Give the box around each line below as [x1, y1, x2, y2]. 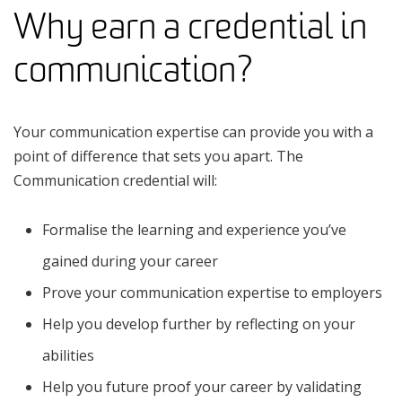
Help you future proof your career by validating [42, 376, 362, 397]
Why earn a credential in [13, 4, 367, 49]
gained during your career [42, 250, 218, 271]
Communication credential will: [13, 170, 217, 190]
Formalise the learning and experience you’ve [42, 219, 346, 240]
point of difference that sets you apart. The [13, 145, 303, 166]
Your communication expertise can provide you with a [13, 121, 373, 142]
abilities [42, 345, 94, 365]
